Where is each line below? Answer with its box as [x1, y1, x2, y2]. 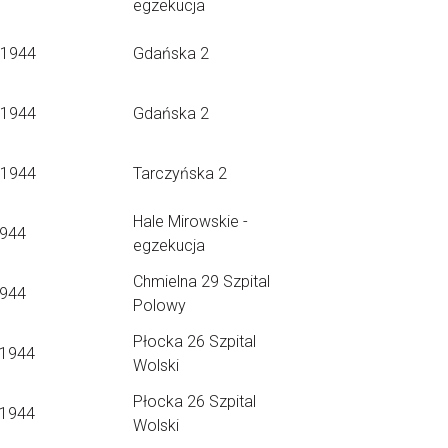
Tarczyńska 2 [133, 164, 227, 183]
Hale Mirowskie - [133, 212, 248, 231]
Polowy [133, 296, 186, 315]
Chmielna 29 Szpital [133, 272, 270, 291]
